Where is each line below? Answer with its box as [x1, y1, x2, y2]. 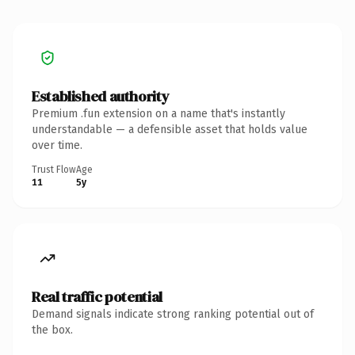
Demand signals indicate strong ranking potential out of [32, 307, 314, 321]
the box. [32, 323, 73, 337]
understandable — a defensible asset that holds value [32, 122, 307, 136]
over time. [32, 138, 82, 152]
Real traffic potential [32, 286, 162, 307]
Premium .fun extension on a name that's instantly [32, 106, 285, 120]
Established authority [32, 86, 170, 106]
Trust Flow [32, 163, 76, 175]
